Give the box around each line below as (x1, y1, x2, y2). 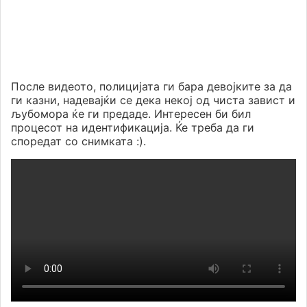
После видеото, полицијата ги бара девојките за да (11, 79, 292, 94)
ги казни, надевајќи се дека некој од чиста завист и (11, 93, 295, 108)
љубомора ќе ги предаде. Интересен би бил (11, 107, 251, 121)
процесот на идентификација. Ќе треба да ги (11, 121, 254, 135)
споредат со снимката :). (11, 134, 146, 149)
